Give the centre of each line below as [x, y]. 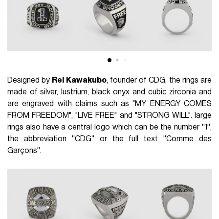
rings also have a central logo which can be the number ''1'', [109, 127]
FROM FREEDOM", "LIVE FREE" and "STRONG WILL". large [109, 115]
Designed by [30, 80]
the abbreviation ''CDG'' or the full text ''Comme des [109, 139]
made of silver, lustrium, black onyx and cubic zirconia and [109, 92]
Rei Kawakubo [79, 80]
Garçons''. [25, 150]
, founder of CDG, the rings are [159, 80]
